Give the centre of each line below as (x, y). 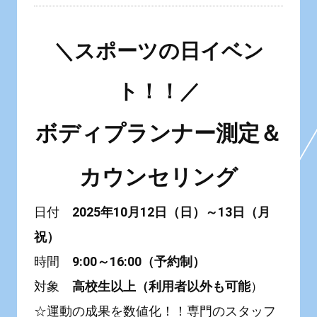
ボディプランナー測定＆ (158, 134)
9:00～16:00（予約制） (138, 262)
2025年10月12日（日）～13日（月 (171, 212)
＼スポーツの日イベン (158, 51)
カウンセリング (158, 178)
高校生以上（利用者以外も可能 (161, 287)
